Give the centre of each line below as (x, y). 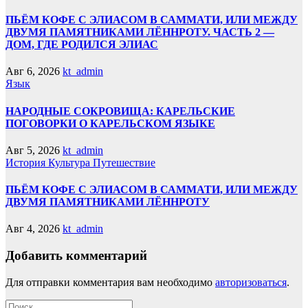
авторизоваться (251, 282)
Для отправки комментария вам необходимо (110, 282)
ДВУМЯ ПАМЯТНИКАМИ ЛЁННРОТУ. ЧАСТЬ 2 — (140, 32)
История (27, 162)
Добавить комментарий (76, 256)
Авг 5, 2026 (33, 150)
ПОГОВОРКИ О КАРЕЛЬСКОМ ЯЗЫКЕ (110, 123)
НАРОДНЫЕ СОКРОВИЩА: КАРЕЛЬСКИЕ (120, 111)
